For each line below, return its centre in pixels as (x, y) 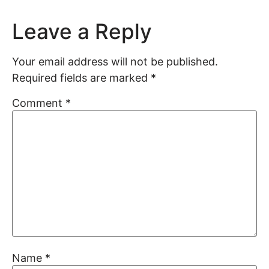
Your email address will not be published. (115, 61)
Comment (39, 103)
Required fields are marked (81, 77)
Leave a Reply (82, 31)
